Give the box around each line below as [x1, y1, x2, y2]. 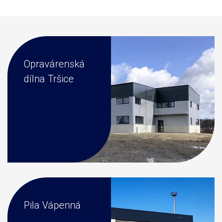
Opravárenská [24, 58, 85, 70]
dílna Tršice [24, 73, 74, 85]
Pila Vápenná [24, 199, 81, 212]
